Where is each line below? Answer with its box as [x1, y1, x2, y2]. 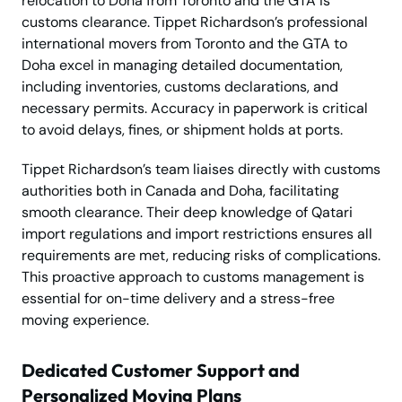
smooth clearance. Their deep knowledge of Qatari [22, 203, 353, 223]
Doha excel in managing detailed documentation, [22, 56, 343, 75]
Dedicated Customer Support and [22, 359, 300, 382]
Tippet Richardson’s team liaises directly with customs [22, 160, 380, 179]
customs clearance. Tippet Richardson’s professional [22, 13, 368, 32]
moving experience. [22, 310, 149, 330]
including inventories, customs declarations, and [22, 77, 338, 97]
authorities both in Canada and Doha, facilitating [22, 181, 339, 201]
